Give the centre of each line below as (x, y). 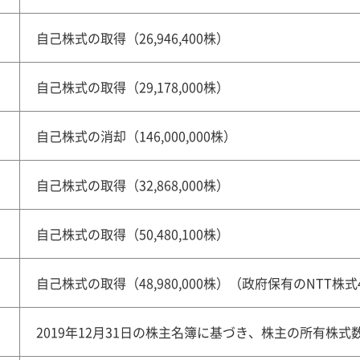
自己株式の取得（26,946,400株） (133, 38)
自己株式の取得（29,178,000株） (133, 87)
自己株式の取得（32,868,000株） (133, 185)
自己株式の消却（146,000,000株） (136, 136)
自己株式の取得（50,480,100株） (133, 234)
